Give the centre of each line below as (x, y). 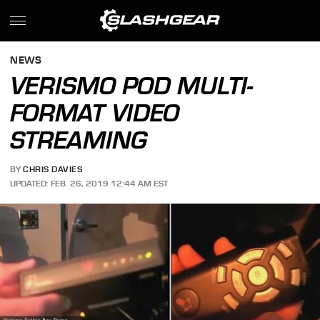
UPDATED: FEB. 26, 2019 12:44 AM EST (89, 183)
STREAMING (79, 140)
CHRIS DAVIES (53, 170)
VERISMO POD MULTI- (132, 86)
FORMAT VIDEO (95, 113)
